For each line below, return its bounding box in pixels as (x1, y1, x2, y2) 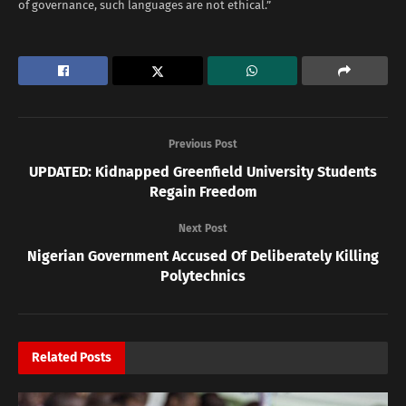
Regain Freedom (149, 183, 257, 201)
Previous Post (169, 138, 237, 151)
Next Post (179, 222, 227, 236)
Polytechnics (160, 267, 246, 285)
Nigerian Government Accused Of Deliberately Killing (27, 247, 379, 266)
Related (32, 350, 77, 366)
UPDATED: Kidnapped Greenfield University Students (29, 163, 377, 181)
